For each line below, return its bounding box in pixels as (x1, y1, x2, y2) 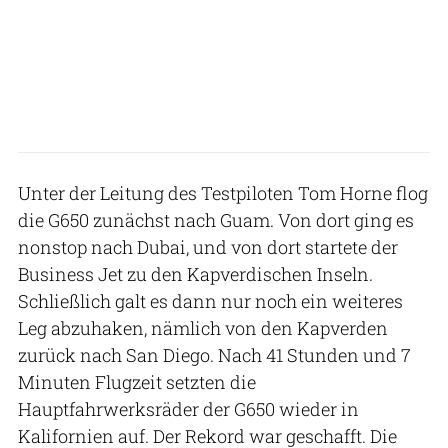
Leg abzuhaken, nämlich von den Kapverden (18, 315, 388, 340)
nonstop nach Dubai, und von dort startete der (18, 234, 398, 259)
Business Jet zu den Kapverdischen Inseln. (18, 261, 373, 286)
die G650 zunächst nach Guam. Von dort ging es (18, 207, 414, 232)
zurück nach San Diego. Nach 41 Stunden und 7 (18, 342, 411, 367)
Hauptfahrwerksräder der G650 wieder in (18, 396, 359, 421)
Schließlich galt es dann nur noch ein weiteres (18, 288, 403, 313)
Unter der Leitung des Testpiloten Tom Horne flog (18, 180, 428, 205)
